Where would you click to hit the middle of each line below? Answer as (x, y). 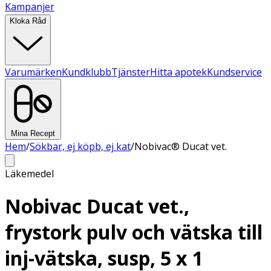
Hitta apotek (178, 72)
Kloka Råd (28, 21)
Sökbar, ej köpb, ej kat (80, 146)
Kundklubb (87, 72)
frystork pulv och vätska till (134, 232)
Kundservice (234, 72)
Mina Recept (33, 133)
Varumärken (33, 72)
